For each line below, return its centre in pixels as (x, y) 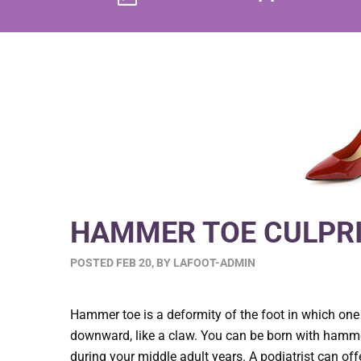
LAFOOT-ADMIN (214, 263)
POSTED (93, 263)
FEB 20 (134, 263)
